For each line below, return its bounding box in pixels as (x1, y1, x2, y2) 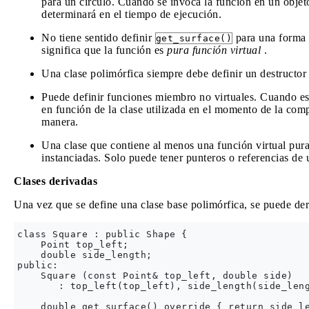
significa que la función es (41, 44, 167, 56)
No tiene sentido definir (41, 32, 155, 43)
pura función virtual (167, 44, 261, 56)
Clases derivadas (14, 175, 97, 187)
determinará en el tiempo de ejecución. (41, 8, 221, 20)
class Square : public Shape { (17, 229, 188, 239)
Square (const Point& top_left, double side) (17, 270, 293, 281)
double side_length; (17, 250, 152, 260)
